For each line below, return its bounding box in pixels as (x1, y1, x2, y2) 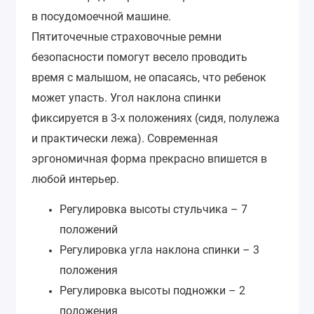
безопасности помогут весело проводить (32, 50, 247, 64)
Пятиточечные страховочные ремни (32, 30, 221, 44)
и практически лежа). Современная (32, 132, 218, 146)
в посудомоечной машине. (32, 10, 171, 24)
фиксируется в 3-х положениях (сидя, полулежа (32, 111, 280, 125)
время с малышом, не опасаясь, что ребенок (32, 71, 266, 85)
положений (60, 222, 118, 236)
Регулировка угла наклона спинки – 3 (60, 243, 259, 257)
